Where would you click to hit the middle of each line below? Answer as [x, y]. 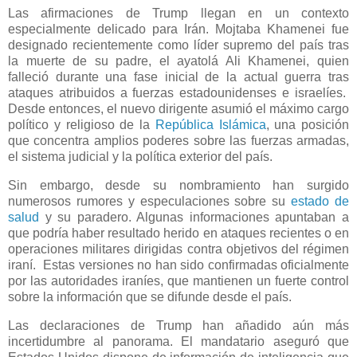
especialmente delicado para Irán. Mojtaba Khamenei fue [178, 29]
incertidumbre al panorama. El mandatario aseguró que [178, 341]
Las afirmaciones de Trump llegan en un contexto [178, 14]
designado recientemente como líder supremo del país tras [178, 45]
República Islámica [210, 125]
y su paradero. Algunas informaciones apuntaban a [194, 218]
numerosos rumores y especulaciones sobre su [150, 202]
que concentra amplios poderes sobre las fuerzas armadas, [178, 141]
